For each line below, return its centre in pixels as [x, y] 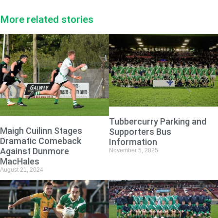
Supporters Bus [140, 132]
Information [133, 142]
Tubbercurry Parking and [158, 122]
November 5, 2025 [134, 151]
